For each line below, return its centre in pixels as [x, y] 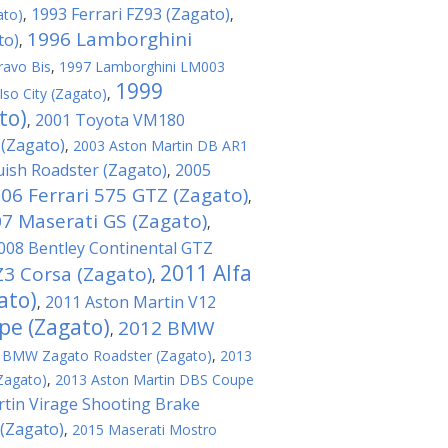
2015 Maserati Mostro [144, 429]
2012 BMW [166, 328]
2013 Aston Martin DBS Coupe [154, 379]
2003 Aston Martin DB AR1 [160, 145]
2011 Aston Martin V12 [130, 302]
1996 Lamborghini [109, 39]
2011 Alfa [206, 273]
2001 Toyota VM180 [110, 120]
